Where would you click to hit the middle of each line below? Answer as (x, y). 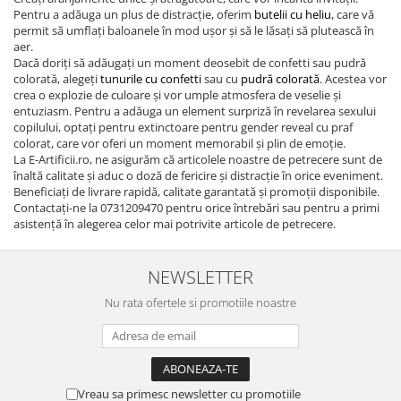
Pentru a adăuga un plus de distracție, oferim (134, 14)
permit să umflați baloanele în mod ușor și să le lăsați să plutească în (194, 30)
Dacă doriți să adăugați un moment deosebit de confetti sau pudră (190, 62)
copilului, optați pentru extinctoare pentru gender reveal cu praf (183, 127)
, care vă (353, 14)
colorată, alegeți (57, 78)
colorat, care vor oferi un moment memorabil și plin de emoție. (179, 143)
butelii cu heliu (293, 14)
